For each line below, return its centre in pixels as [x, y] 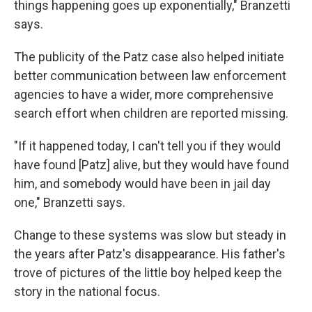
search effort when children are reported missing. [151, 113]
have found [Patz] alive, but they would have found [151, 165]
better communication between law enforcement [150, 76]
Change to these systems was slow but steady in [150, 235]
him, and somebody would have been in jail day [142, 184]
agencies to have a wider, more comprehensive [144, 94]
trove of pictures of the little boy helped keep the [148, 273]
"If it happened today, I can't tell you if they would [147, 146]
